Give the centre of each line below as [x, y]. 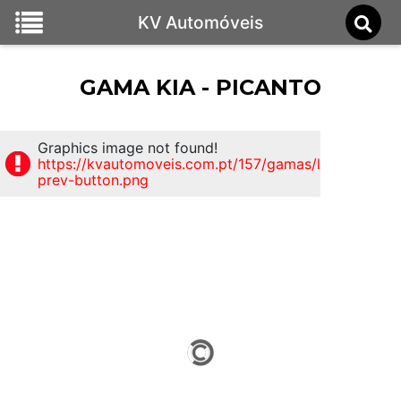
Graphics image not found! [128, 148]
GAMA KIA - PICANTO [200, 87]
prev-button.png [93, 180]
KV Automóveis [200, 22]
